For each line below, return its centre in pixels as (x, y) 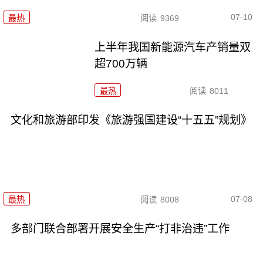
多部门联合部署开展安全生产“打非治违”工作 (120, 228)
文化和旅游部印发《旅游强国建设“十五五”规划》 (131, 120)
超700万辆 (121, 63)
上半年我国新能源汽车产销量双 (173, 47)
